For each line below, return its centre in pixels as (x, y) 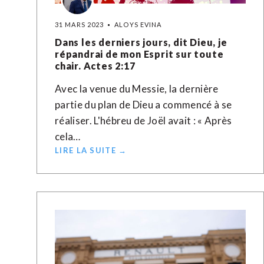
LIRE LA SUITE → (91, 150)
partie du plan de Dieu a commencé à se (143, 105)
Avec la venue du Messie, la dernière (137, 89)
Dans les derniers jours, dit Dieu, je (141, 42)
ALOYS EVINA (138, 24)
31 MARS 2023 (80, 24)
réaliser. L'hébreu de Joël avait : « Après (143, 121)
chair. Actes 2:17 (95, 66)
